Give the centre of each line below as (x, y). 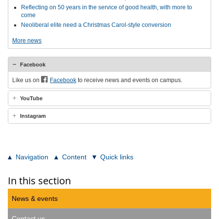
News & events (35, 198)
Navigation (32, 157)
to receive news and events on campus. (129, 80)
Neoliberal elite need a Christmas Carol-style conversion (96, 25)
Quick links (117, 157)
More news (27, 41)
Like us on (27, 80)
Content (74, 157)
